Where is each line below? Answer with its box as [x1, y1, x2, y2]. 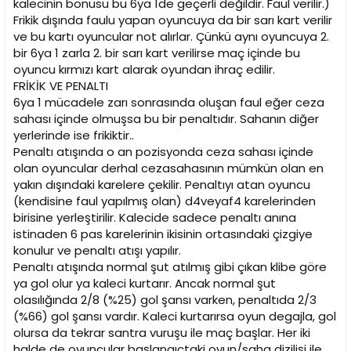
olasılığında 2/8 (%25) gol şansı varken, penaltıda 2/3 [13, 291, 317, 309]
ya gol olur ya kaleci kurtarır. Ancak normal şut [13, 275, 276, 292]
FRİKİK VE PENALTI [13, 78, 108, 95]
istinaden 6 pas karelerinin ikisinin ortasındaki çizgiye [13, 226, 313, 243]
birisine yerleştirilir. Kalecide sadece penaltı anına [13, 209, 296, 226]
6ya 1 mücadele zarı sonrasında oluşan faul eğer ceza [13, 94, 324, 111]
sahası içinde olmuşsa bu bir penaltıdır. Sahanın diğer [13, 110, 319, 128]
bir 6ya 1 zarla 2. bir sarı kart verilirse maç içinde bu [13, 45, 300, 62]
